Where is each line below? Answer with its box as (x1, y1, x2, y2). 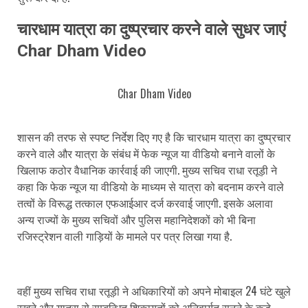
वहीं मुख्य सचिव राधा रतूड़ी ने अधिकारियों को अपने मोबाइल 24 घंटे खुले (17, 282, 291, 299)
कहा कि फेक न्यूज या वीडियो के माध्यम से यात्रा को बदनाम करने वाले (17, 177, 284, 195)
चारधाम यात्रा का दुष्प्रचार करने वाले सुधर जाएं (17, 19, 285, 39)
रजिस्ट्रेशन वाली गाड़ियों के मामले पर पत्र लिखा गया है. (17, 227, 232, 244)
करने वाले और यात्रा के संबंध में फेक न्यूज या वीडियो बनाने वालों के (17, 144, 275, 162)
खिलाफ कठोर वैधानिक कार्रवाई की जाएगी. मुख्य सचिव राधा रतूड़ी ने (17, 161, 277, 178)
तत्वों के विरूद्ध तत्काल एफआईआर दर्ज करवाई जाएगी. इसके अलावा (17, 194, 273, 211)
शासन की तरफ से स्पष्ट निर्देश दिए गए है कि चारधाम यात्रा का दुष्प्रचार (17, 128, 291, 145)
